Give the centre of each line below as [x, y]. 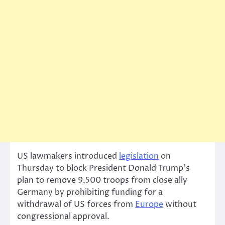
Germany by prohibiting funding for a [90, 193]
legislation [139, 156]
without [180, 205]
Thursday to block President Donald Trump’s [103, 168]
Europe [149, 205]
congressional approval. [63, 217]
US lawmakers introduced [68, 156]
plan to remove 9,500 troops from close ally [102, 181]
